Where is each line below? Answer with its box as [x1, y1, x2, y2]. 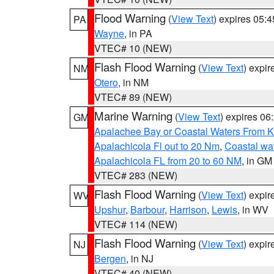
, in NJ [126, 251, 154, 265]
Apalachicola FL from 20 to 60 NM [94, 154, 242, 168]
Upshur [94, 202, 125, 217]
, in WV [237, 202, 268, 217]
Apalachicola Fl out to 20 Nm [94, 139, 220, 153]
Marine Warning [94, 108, 172, 124]
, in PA [124, 26, 152, 40]
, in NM [118, 75, 149, 89]
